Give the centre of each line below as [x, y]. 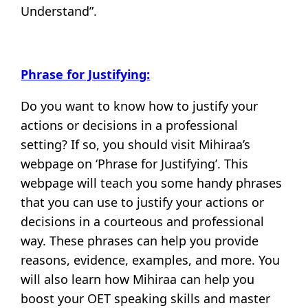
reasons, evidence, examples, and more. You [151, 260]
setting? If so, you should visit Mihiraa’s [136, 145]
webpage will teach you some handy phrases [152, 183]
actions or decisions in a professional [130, 125]
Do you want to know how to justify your [140, 106]
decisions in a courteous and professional [143, 222]
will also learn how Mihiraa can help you [138, 279]
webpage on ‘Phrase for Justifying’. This [135, 164]
